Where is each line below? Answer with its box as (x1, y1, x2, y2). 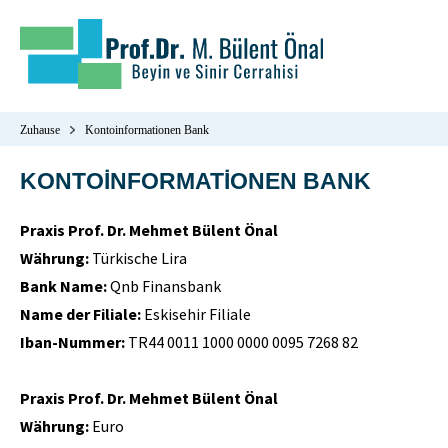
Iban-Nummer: (20, 332, 125, 352)
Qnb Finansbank (107, 276, 221, 296)
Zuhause (20, 123, 60, 137)
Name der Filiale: (20, 304, 141, 324)
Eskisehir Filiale (141, 304, 251, 324)
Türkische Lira (89, 248, 187, 268)
